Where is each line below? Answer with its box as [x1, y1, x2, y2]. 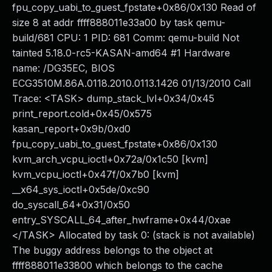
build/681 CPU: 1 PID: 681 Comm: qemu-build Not [12, 32, 239, 44]
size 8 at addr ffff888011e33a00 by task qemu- [12, 16, 225, 29]
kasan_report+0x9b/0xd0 [12, 123, 131, 135]
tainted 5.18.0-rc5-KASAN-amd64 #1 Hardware [12, 47, 230, 59]
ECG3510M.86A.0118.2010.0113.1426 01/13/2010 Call [12, 77, 251, 89]
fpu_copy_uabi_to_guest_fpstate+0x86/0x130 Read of [12, 1, 256, 13]
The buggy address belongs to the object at [12, 244, 212, 256]
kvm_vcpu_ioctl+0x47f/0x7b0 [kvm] [12, 168, 179, 180]
